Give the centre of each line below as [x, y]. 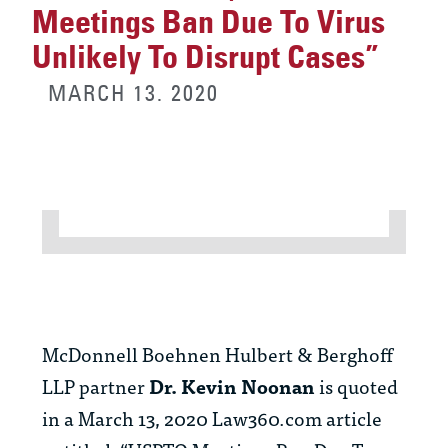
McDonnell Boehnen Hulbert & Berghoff [217, 354]
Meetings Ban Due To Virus [208, 22]
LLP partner [95, 386]
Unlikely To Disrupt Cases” [205, 57]
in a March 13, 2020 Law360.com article [212, 418]
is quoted [358, 386]
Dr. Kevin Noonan [234, 386]
